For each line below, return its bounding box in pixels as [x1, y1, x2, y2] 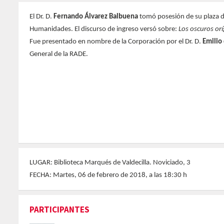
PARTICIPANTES [29, 204, 89, 215]
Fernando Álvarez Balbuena [53, 13, 138, 20]
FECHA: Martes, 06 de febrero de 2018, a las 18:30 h [29, 171, 187, 179]
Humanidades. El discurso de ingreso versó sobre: [29, 25, 178, 33]
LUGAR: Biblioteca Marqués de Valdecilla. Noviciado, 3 [29, 159, 190, 166]
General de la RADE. [29, 50, 88, 58]
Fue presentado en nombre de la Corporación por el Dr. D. [29, 38, 202, 45]
